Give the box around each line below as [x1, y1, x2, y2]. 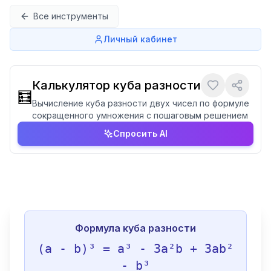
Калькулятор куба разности [32, 78, 201, 93]
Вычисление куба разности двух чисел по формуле [32, 98, 249, 108]
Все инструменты [33, 11, 108, 21]
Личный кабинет [103, 34, 177, 44]
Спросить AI [113, 128, 168, 139]
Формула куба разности [75, 222, 196, 234]
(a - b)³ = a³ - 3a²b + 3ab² [38, 241, 233, 256]
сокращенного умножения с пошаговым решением [32, 110, 248, 120]
